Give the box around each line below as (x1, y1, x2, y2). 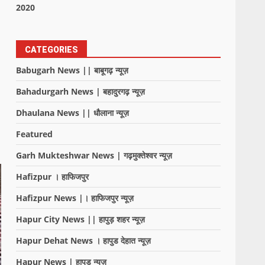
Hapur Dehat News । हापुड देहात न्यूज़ (16, 235, 151, 246)
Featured (16, 128, 53, 140)
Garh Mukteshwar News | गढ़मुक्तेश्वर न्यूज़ (16, 150, 173, 161)
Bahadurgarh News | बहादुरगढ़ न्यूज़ (16, 86, 146, 97)
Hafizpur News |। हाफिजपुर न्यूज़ (16, 192, 134, 203)
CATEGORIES (25, 45, 79, 54)
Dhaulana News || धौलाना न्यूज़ (16, 107, 130, 118)
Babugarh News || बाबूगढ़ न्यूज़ (16, 64, 129, 76)
